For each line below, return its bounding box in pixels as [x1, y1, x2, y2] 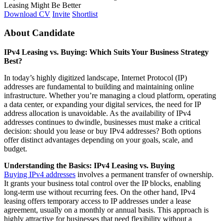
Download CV [4, 9, 50, 18]
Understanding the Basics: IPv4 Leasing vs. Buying [4, 161, 175, 170]
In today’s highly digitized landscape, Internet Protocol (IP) [4, 74, 187, 82]
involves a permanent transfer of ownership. [75, 170, 214, 179]
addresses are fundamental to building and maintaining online [4, 82, 194, 91]
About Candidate [4, 28, 74, 38]
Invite [52, 9, 70, 18]
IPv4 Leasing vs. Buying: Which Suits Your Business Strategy [4, 48, 209, 57]
